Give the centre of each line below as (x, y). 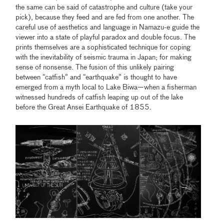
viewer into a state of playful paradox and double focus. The (106, 38)
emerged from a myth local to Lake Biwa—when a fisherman (106, 88)
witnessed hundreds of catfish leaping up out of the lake (99, 98)
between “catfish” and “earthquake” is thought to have (96, 78)
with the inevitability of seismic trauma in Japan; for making (104, 58)
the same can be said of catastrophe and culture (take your (104, 8)
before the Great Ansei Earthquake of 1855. (84, 108)
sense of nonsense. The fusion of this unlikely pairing (95, 68)
